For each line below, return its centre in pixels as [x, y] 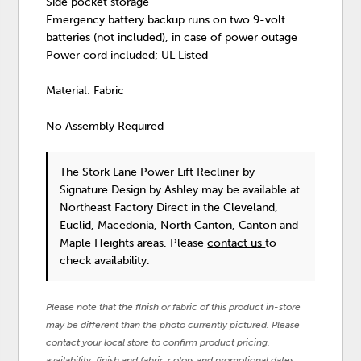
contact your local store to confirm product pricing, [158, 342]
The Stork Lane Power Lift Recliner [151, 172]
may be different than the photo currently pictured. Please [173, 324]
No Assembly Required [105, 126]
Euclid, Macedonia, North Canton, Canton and [179, 225]
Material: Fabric [85, 90]
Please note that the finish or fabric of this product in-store [174, 307]
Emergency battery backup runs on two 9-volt [166, 19]
